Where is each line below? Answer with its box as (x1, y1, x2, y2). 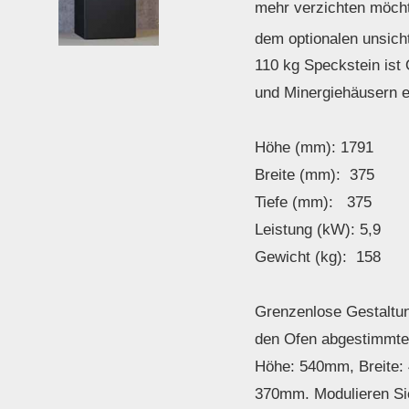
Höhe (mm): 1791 (255, 139, 373, 157)
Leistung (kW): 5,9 (255, 221, 381, 239)
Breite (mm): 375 (255, 166, 374, 184)
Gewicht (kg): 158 (255, 248, 381, 267)
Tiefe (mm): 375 (255, 194, 372, 212)
